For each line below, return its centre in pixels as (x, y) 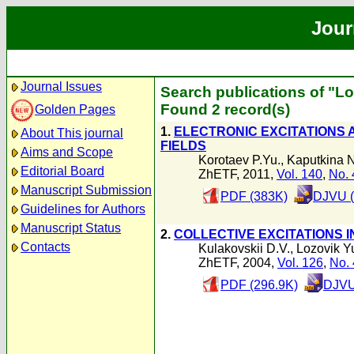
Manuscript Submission (86, 190)
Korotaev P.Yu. (239, 160)
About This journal (72, 133)
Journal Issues (61, 87)
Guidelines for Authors (83, 209)
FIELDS (183, 146)
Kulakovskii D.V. (244, 249)
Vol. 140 (299, 174)
